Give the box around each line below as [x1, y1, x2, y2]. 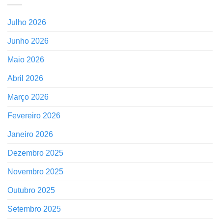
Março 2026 [7, 92, 49, 101]
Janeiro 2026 [7, 130, 53, 138]
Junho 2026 [7, 36, 49, 45]
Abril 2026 [7, 74, 43, 82]
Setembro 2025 [7, 204, 61, 213]
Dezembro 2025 [7, 148, 63, 157]
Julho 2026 [7, 18, 46, 27]
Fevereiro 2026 [7, 111, 60, 120]
